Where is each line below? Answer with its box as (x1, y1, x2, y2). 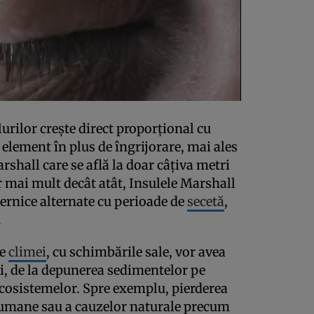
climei (8, 244, 46, 261)
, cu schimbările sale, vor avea (46, 244, 226, 261)
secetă (187, 193, 224, 210)
